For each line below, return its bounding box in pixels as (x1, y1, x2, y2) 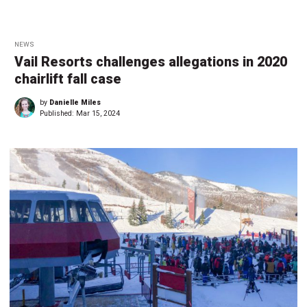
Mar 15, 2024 (76, 109, 120, 119)
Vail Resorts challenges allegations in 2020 (14, 54, 287, 71)
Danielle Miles (49, 98, 101, 108)
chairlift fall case (14, 71, 121, 88)
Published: (40, 109, 76, 119)
